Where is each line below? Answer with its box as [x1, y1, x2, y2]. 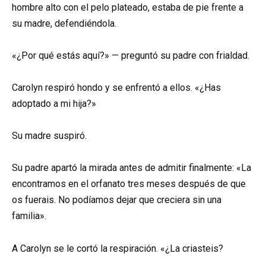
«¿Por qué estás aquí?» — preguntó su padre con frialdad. [12, 49, 249, 61]
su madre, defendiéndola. [12, 17, 116, 29]
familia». [12, 210, 46, 222]
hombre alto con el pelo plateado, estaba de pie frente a [12, 1, 243, 13]
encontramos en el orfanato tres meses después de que [12, 178, 246, 190]
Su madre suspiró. [12, 130, 87, 142]
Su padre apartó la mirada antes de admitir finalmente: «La [12, 162, 251, 174]
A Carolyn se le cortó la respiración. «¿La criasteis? [12, 242, 223, 254]
